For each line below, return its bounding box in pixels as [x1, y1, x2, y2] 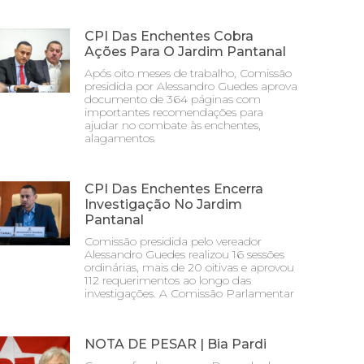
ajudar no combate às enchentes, [84, 118, 261, 132]
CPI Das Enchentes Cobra [84, 28, 253, 44]
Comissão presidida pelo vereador [84, 234, 262, 249]
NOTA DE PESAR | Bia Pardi [84, 336, 266, 352]
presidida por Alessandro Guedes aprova [84, 79, 297, 93]
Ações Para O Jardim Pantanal [84, 44, 286, 59]
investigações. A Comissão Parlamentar [84, 286, 294, 301]
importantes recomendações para [84, 105, 263, 119]
